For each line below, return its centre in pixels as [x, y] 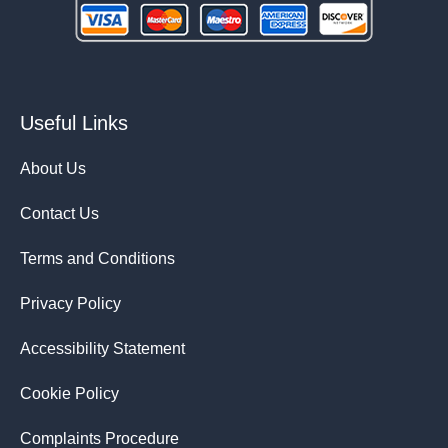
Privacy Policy [70, 304]
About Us [53, 169]
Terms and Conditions [97, 259]
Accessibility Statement [102, 349]
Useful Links [74, 123]
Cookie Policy [69, 394]
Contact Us [59, 214]
